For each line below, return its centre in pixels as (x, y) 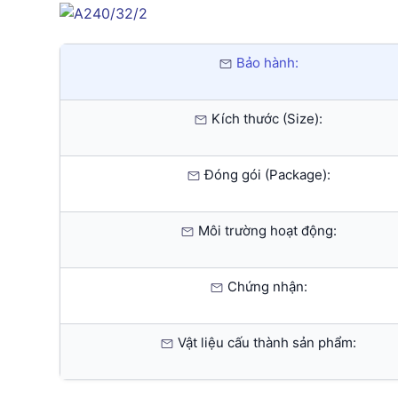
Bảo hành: (265, 63)
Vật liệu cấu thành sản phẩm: (265, 343)
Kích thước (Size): (265, 119)
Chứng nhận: (265, 287)
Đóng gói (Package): (265, 175)
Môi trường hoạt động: (265, 231)
